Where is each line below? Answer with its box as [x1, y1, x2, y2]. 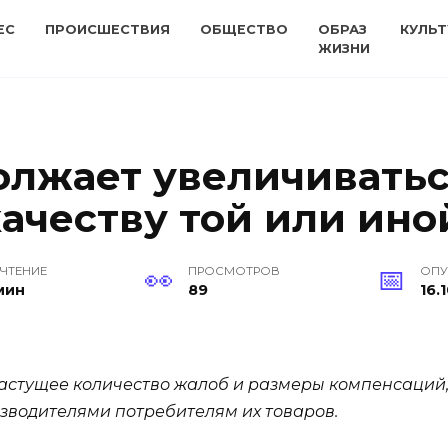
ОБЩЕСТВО [200, 22, 288, 37]
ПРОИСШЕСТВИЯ [45, 22, 170, 37]
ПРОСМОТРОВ [187, 264, 280, 279]
